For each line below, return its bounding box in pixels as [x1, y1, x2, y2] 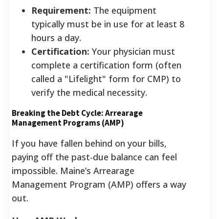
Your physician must [89, 45, 175, 57]
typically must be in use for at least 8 [31, 18, 184, 30]
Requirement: [31, 4, 91, 16]
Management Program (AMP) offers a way [12, 178, 186, 190]
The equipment [91, 4, 156, 16]
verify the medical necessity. [31, 86, 147, 98]
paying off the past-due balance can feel [12, 151, 177, 163]
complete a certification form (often [31, 59, 181, 71]
